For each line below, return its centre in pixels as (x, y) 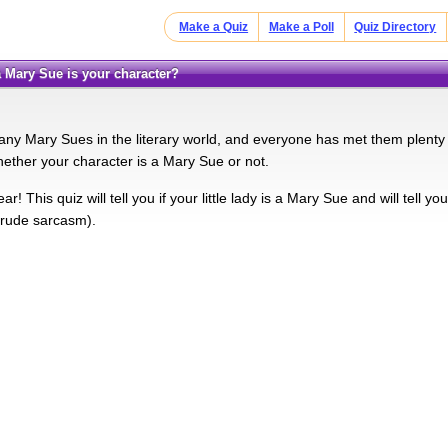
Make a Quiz (214, 27)
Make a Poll (301, 27)
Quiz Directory (395, 27)
